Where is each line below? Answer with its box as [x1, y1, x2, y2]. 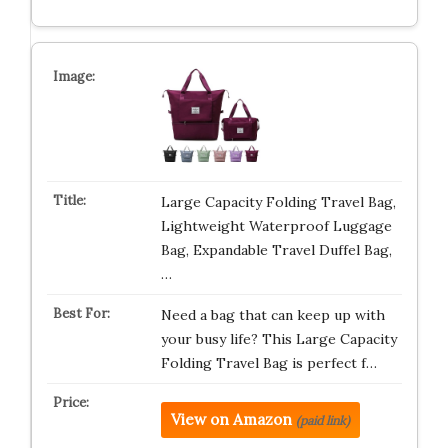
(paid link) [295, 412, 350, 428]
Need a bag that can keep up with [160, 305, 385, 324]
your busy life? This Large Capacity [160, 329, 397, 348]
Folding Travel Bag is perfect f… [160, 353, 377, 372]
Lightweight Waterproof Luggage [160, 216, 392, 235]
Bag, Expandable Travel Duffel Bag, [160, 240, 392, 259]
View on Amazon [170, 409, 292, 429]
